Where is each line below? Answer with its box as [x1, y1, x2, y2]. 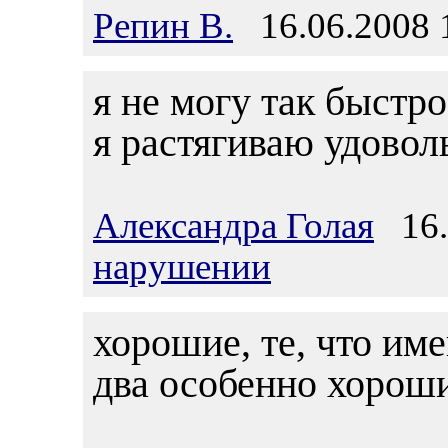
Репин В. [93, 5, 233, 46]
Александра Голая [93, 205, 374, 246]
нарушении [93, 246, 271, 287]
